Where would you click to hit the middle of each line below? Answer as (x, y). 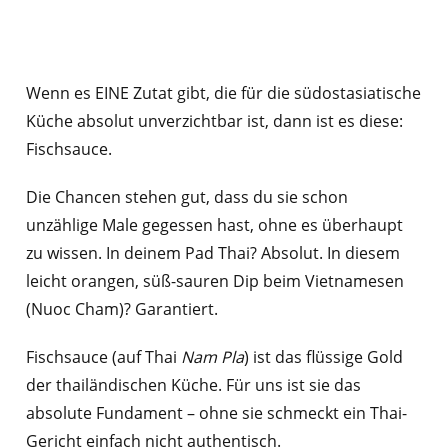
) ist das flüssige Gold (323, 357)
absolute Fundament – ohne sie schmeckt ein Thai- (216, 413)
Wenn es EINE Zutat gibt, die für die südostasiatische (223, 93)
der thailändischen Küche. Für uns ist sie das (193, 385)
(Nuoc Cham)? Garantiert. (121, 309)
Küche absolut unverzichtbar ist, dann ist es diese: (214, 121)
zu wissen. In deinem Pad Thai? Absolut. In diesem (212, 253)
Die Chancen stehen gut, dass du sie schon (186, 197)
